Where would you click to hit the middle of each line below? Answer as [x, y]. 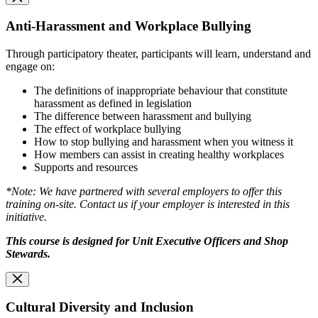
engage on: [30, 66]
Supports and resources [86, 167]
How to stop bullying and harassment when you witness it [165, 141]
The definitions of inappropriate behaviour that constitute [161, 90]
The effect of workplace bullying [108, 128]
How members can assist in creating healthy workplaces [159, 154]
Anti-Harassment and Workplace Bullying [128, 26]
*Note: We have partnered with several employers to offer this [144, 191]
